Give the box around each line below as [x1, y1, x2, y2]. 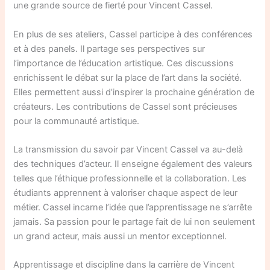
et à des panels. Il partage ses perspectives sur [13, 43, 206, 54]
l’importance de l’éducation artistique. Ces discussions [13, 57, 234, 69]
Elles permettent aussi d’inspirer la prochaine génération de [13, 86, 255, 98]
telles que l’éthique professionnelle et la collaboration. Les [13, 172, 247, 184]
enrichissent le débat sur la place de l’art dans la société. [13, 72, 242, 83]
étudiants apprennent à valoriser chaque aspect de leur [13, 187, 238, 198]
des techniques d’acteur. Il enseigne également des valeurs [13, 158, 253, 169]
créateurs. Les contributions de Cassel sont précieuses [13, 101, 238, 112]
